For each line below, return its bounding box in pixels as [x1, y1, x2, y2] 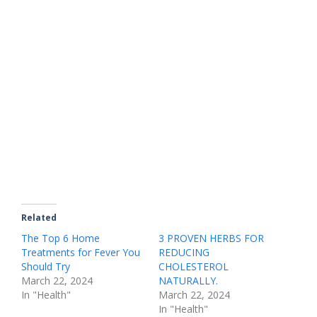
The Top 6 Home [21, 231, 100, 245]
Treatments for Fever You [21, 246, 140, 259]
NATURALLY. [158, 274, 218, 287]
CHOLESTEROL [158, 260, 229, 273]
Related [21, 212, 57, 224]
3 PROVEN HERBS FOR [158, 231, 264, 245]
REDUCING [158, 246, 209, 259]
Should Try [21, 260, 70, 273]
